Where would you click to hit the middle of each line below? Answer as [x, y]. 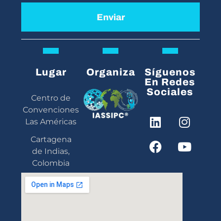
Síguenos [170, 72]
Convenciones [51, 110]
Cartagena [51, 140]
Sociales [170, 92]
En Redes [170, 82]
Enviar [110, 17]
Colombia [51, 163]
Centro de [51, 98]
